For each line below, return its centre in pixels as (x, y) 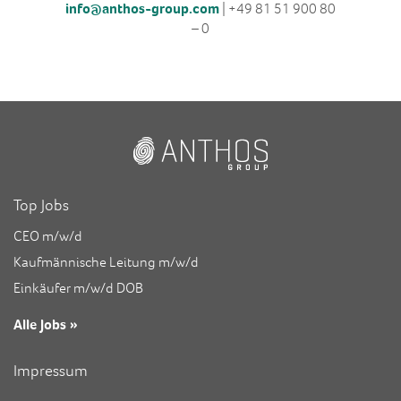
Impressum (51, 370)
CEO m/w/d (48, 236)
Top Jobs (41, 205)
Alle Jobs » (46, 324)
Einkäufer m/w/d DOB (78, 288)
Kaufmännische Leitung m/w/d (106, 262)
